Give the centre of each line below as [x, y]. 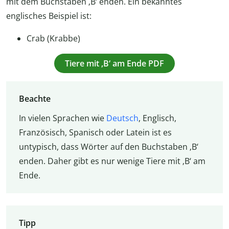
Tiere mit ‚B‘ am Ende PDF [114, 64]
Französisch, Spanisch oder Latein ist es [95, 133]
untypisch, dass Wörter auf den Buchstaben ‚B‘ [108, 147]
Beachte [35, 99]
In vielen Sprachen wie [62, 118]
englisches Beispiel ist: [49, 16]
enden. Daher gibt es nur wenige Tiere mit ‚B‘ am [112, 161]
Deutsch [122, 118]
